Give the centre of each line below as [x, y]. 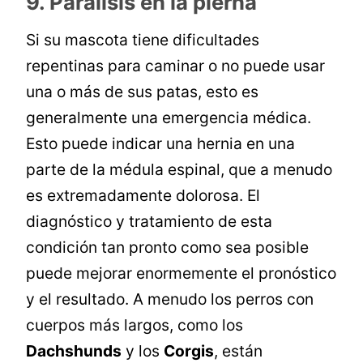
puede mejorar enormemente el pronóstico [181, 273]
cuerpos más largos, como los [135, 325]
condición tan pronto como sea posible [168, 248]
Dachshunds [74, 351]
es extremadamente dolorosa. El [143, 196]
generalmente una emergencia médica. [169, 118]
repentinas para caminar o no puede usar [176, 66]
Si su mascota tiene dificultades [143, 40]
